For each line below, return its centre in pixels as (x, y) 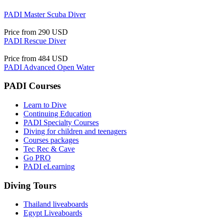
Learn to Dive (45, 105)
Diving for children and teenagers (75, 131)
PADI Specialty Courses (61, 122)
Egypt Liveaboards (53, 213)
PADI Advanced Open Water (49, 67)
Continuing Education (57, 114)
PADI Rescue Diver (35, 41)
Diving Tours (30, 185)
